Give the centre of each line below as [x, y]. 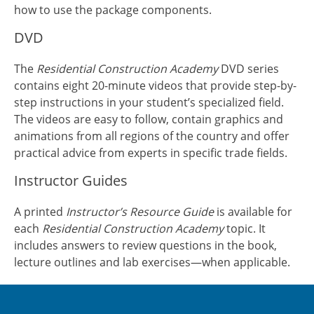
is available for [253, 212]
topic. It [245, 229]
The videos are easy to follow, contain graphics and [149, 120]
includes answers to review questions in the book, [145, 246]
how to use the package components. [113, 10]
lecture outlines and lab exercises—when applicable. [152, 262]
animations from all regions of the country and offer [152, 136]
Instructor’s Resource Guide [140, 212]
